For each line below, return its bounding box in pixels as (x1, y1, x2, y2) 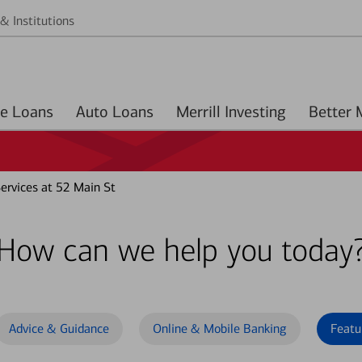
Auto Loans (112, 102, 154, 121)
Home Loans (12, 102, 53, 121)
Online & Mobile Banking (153, 321, 287, 336)
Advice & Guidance (9, 321, 109, 336)
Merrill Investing (176, 102, 286, 121)
